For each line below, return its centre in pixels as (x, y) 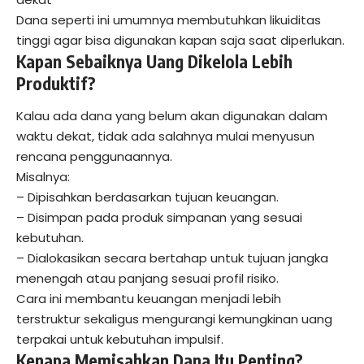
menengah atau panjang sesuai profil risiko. (147, 278)
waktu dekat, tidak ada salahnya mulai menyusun (165, 136)
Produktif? (56, 84)
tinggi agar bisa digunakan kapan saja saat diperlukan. (180, 41)
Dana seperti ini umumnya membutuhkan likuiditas (169, 20)
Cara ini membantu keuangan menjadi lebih (149, 298)
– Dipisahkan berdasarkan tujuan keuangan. (147, 197)
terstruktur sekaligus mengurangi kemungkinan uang (174, 318)
